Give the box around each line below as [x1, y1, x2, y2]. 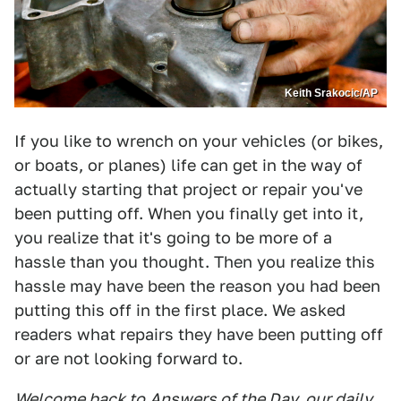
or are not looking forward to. [14, 348, 243, 368]
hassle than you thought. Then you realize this [14, 252, 375, 271]
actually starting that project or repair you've [14, 179, 363, 199]
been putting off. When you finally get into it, [14, 203, 363, 223]
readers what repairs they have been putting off [14, 324, 383, 344]
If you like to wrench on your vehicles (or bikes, [14, 131, 383, 150]
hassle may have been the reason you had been [14, 276, 380, 295]
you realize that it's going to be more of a [14, 227, 332, 247]
